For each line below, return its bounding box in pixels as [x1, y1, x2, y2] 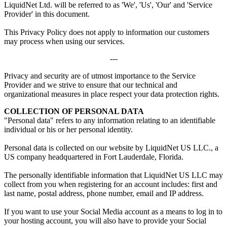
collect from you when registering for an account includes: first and [4, 180, 217, 189]
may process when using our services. [4, 37, 125, 46]
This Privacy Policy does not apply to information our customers [4, 28, 209, 37]
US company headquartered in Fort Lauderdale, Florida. [4, 153, 183, 162]
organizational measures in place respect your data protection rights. [4, 90, 219, 99]
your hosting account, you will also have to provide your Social [4, 216, 206, 225]
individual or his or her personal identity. [4, 125, 133, 134]
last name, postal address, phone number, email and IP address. [4, 189, 204, 198]
